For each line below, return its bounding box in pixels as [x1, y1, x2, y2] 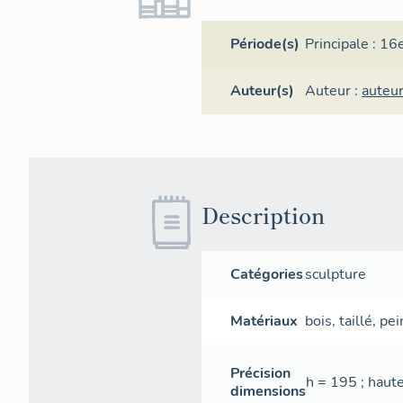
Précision [230, 363, 291, 384]
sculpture [305, 264, 367, 285]
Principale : [305, 34, 381, 55]
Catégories [230, 264, 303, 285]
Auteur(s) [230, 81, 294, 102]
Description [201, 199, 325, 231]
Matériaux [230, 311, 298, 332]
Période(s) [230, 34, 300, 55]
